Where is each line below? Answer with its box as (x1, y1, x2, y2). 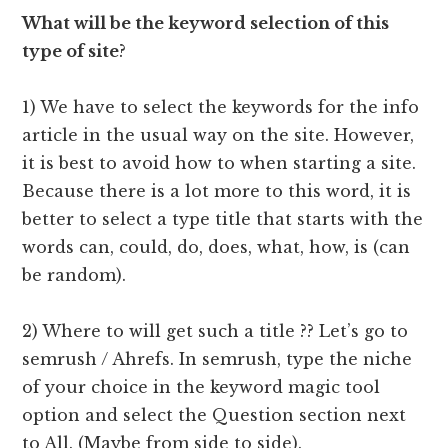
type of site (22, 41, 120, 62)
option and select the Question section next (22, 405, 407, 426)
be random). (22, 265, 127, 286)
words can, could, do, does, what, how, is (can (22, 237, 411, 258)
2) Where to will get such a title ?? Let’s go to (22, 321, 409, 342)
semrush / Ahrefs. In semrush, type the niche (22, 349, 413, 370)
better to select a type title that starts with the (22, 209, 424, 230)
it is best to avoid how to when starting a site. (22, 153, 417, 174)
